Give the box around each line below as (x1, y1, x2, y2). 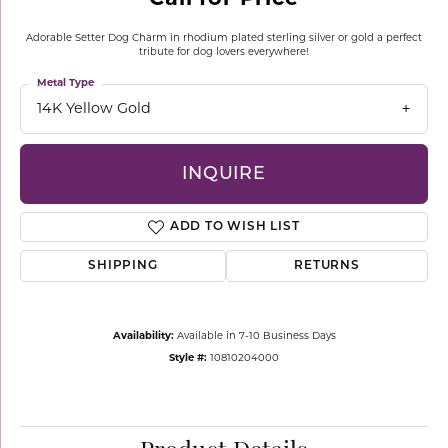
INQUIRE (182, 165, 266, 183)
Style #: (169, 354, 207, 364)
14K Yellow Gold (37, 102, 151, 117)
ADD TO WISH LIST (169, 221, 300, 234)
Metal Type (37, 78, 94, 89)
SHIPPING (88, 260, 158, 273)
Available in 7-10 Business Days (176, 332, 336, 342)
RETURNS (294, 260, 360, 273)
